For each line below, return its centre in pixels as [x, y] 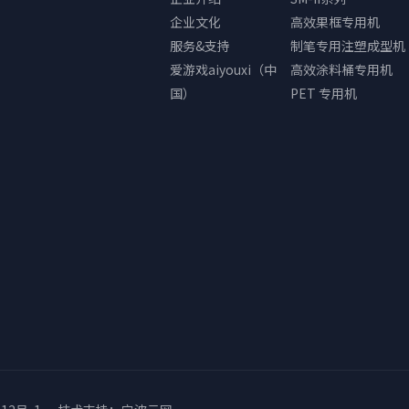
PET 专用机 [324, 93]
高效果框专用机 [336, 21]
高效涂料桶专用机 [342, 69]
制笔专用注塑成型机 [348, 45]
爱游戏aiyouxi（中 [223, 69]
